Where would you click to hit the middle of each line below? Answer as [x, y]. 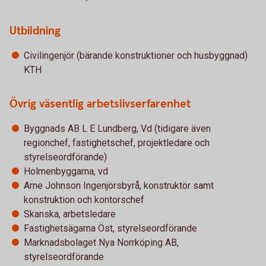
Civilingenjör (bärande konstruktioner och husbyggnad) [136, 56]
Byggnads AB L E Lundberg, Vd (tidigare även [117, 129]
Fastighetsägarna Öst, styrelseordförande [112, 228]
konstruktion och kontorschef [84, 200]
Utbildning [35, 31]
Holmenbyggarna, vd [66, 171]
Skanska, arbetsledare [71, 214]
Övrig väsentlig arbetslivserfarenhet [100, 104]
